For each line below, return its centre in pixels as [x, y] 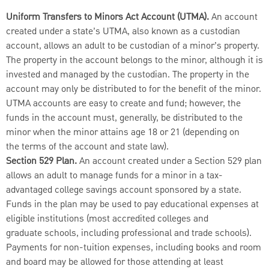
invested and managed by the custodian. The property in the [128, 75]
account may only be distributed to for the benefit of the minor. [134, 89]
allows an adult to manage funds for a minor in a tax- [114, 176]
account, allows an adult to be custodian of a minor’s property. [133, 46]
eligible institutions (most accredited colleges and [107, 219]
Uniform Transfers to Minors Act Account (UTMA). [109, 17]
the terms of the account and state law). [87, 147]
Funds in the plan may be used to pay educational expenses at [132, 204]
